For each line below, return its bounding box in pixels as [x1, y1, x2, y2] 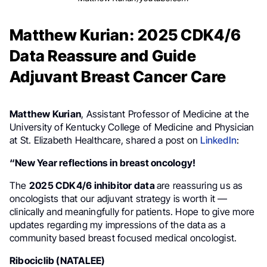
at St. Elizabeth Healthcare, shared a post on [10, 134, 201, 146]
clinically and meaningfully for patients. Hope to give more [10, 206, 255, 218]
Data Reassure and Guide [10, 46, 196, 65]
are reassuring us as [156, 179, 243, 191]
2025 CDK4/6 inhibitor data [29, 179, 157, 191]
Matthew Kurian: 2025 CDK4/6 [10, 26, 241, 44]
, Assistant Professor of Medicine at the [81, 108, 250, 120]
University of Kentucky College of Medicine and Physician [10, 121, 254, 133]
